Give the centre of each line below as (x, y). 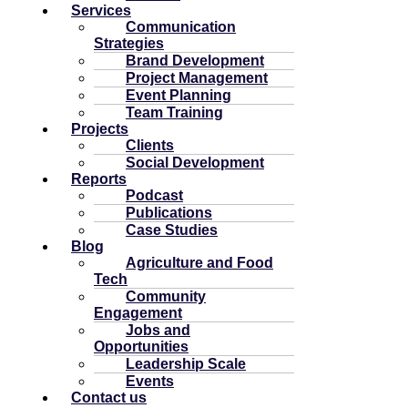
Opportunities (141, 346)
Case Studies (172, 229)
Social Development (195, 162)
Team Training (174, 112)
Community (166, 296)
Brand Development (195, 60)
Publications (169, 212)
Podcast (154, 195)
